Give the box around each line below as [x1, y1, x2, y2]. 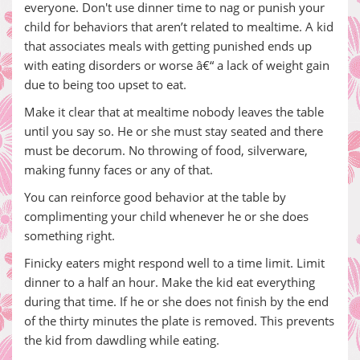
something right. [24, 227, 115, 243]
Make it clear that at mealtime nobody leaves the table [24, 104, 324, 120]
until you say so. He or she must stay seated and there [24, 123, 323, 139]
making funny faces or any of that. [24, 162, 213, 178]
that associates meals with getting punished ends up [24, 38, 312, 54]
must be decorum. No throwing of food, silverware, [24, 142, 308, 158]
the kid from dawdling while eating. [24, 332, 219, 348]
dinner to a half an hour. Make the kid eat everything [24, 274, 315, 290]
